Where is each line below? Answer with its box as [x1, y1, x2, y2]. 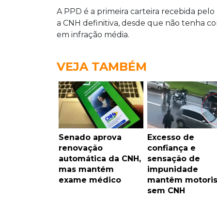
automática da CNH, [59, 154, 141, 164]
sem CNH [147, 186, 185, 196]
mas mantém [59, 165, 114, 174]
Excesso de [147, 133, 194, 142]
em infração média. [57, 30, 129, 40]
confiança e [147, 143, 196, 153]
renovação [59, 143, 103, 153]
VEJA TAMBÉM [57, 60, 147, 74]
